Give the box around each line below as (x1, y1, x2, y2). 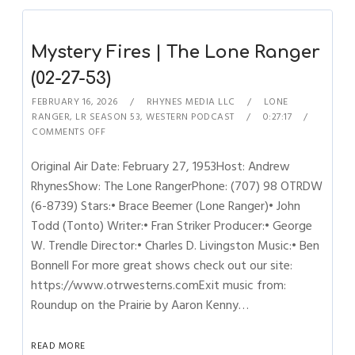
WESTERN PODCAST (146, 109, 235, 124)
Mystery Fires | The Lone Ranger (31, 43, 321, 62)
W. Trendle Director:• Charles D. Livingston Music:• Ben (31, 235, 320, 256)
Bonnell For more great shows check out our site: (31, 255, 293, 276)
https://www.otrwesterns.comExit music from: (31, 275, 287, 296)
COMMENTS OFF (32, 124, 106, 139)
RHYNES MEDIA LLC (146, 94, 235, 109)
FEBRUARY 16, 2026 (32, 94, 118, 109)
